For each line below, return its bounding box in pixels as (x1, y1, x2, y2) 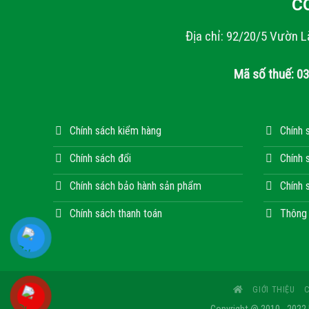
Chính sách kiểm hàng (70, 124, 161, 138)
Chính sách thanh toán (70, 207, 162, 221)
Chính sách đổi (70, 152, 131, 166)
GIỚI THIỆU (252, 284, 295, 295)
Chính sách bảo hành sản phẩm (70, 179, 201, 193)
